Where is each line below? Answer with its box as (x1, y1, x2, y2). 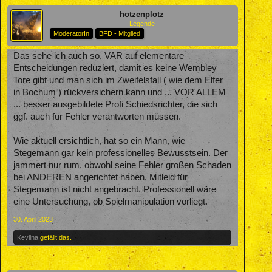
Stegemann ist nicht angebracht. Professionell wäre (13, 184, 216, 194)
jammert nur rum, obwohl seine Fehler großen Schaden (13, 160, 231, 170)
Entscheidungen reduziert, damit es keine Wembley (13, 63, 217, 73)
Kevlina (17, 233, 38, 241)
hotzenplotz (120, 9, 165, 19)
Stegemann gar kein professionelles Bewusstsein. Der (13, 148, 228, 158)
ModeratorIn (53, 29, 89, 37)
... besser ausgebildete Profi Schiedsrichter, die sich (13, 99, 217, 109)
